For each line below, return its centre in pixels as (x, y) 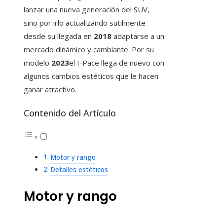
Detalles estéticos (79, 170)
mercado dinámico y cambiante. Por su (89, 50)
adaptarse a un (138, 36)
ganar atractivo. (50, 90)
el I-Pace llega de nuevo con (117, 63)
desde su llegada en (59, 36)
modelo (37, 63)
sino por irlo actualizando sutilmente (85, 23)
